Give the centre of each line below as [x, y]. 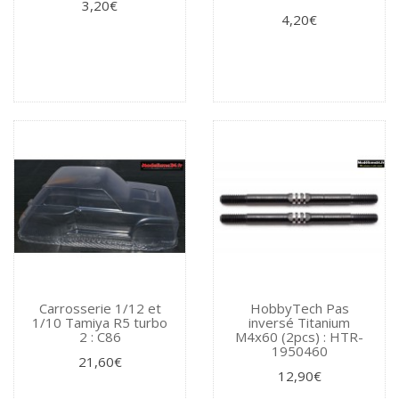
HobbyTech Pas [299, 309]
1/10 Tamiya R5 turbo [100, 323]
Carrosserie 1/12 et [100, 309]
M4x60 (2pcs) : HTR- [299, 337]
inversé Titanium [299, 323]
